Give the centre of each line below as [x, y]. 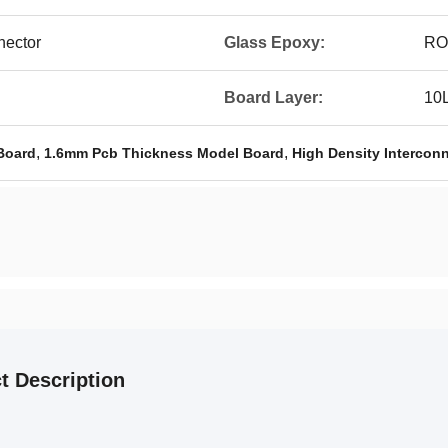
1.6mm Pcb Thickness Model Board [164, 153]
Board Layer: [273, 97]
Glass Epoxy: [274, 42]
